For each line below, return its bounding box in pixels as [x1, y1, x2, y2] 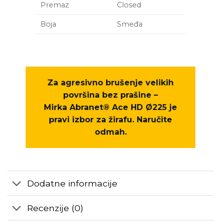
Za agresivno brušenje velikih [47, 78, 174, 88]
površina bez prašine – [63, 90, 158, 100]
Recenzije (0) [27, 202, 84, 213]
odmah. [94, 127, 127, 137]
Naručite [137, 115, 172, 125]
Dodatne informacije [27, 178, 118, 188]
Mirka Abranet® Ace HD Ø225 [44, 103, 167, 112]
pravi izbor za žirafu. [49, 115, 137, 125]
